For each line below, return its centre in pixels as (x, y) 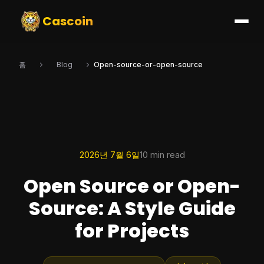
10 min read (162, 155)
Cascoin (68, 21)
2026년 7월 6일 (109, 155)
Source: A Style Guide (132, 208)
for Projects (132, 231)
